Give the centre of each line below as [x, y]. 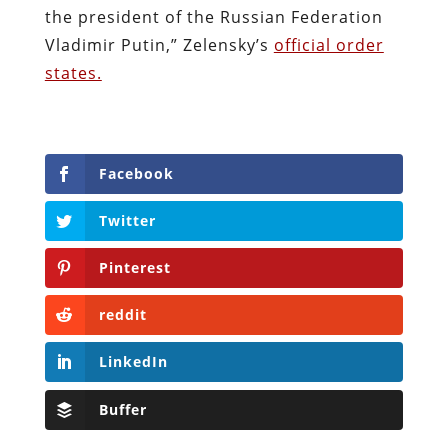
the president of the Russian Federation [213, 16]
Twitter [127, 220]
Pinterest [134, 268]
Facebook [136, 173]
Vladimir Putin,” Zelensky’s [159, 44]
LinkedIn [133, 362]
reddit [122, 315]
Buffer [122, 409]
